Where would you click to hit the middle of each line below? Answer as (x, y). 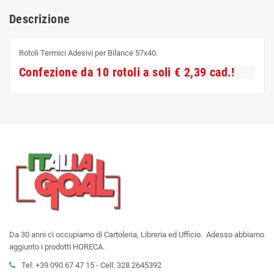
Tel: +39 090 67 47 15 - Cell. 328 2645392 (91, 265)
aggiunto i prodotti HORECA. (57, 247)
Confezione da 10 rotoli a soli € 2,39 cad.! (127, 72)
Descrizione (40, 19)
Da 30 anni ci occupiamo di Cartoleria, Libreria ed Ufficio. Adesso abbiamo (137, 235)
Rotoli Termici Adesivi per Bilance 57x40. (88, 53)
